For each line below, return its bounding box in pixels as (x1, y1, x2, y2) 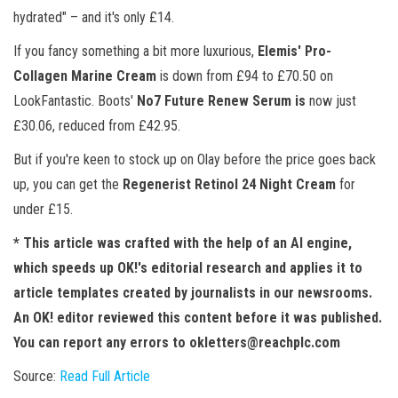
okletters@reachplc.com (189, 334, 340, 351)
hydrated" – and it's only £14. (13, 9, 174, 26)
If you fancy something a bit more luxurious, (13, 43, 258, 60)
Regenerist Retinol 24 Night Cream (123, 176, 336, 193)
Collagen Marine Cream (13, 68, 156, 84)
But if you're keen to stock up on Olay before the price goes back (13, 151, 376, 168)
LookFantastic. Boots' (13, 92, 137, 109)
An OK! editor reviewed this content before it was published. (13, 309, 382, 326)
